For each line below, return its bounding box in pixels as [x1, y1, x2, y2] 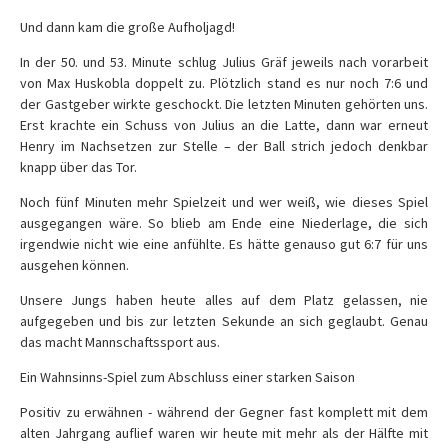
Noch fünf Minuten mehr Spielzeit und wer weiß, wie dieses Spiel [20, 193, 428, 211]
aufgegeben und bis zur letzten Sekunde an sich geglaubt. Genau [20, 312, 428, 330]
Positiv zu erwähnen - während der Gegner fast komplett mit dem [20, 403, 428, 421]
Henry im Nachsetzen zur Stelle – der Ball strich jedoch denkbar [20, 137, 428, 155]
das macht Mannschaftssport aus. [20, 333, 220, 351]
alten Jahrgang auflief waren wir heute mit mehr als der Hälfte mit [20, 424, 428, 442]
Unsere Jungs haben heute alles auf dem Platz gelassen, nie [20, 291, 428, 309]
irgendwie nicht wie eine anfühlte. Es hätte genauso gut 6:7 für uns [20, 235, 428, 253]
